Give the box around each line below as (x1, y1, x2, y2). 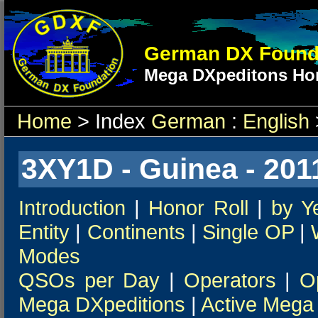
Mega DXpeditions (18, 292, 185, 316)
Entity (18, 220, 70, 243)
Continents (87, 220, 185, 243)
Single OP (202, 220, 294, 243)
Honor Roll (148, 196, 248, 219)
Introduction (18, 196, 126, 219)
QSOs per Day (18, 268, 160, 292)
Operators (183, 268, 276, 292)
